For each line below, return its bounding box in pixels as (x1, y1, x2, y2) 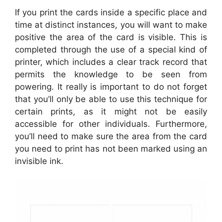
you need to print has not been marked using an (15, 144, 207, 154)
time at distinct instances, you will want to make (15, 20, 207, 30)
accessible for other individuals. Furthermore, (15, 119, 207, 129)
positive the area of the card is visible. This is (15, 32, 207, 43)
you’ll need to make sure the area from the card (15, 131, 207, 142)
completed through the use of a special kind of (15, 45, 207, 55)
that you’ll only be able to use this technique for (15, 94, 207, 105)
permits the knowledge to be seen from (15, 69, 207, 80)
